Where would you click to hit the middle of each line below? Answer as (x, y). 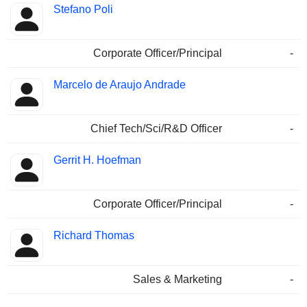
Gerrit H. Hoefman (97, 160)
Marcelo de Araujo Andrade (120, 85)
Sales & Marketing (177, 280)
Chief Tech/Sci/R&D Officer (156, 129)
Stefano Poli (83, 10)
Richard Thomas (94, 236)
